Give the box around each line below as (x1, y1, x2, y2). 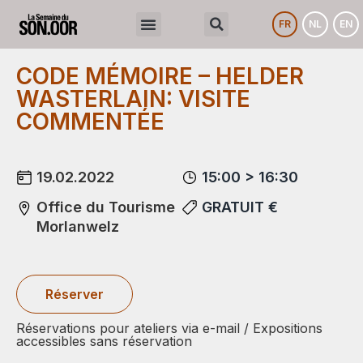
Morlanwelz (36, 218, 119, 235)
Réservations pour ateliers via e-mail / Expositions (16, 319, 322, 336)
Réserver (45, 285, 104, 302)
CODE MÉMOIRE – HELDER (16, 62, 304, 90)
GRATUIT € (202, 199, 278, 216)
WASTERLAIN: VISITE (16, 85, 250, 113)
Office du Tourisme (36, 199, 175, 216)
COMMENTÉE (16, 108, 164, 135)
